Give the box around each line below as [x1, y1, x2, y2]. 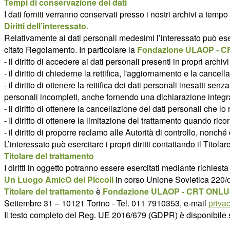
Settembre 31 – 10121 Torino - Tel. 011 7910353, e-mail [4, 197, 208, 209]
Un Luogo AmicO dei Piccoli [4, 173, 113, 185]
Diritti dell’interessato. [4, 20, 88, 32]
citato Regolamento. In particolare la [4, 43, 137, 55]
